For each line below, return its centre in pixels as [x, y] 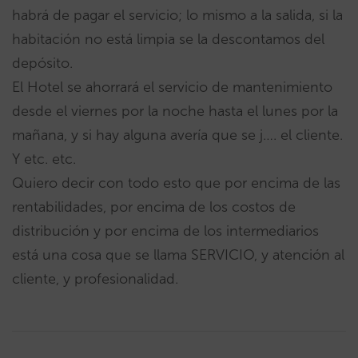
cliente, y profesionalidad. [95, 278]
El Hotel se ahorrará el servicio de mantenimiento [172, 87]
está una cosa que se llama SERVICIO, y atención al [178, 255]
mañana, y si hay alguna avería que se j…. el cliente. [177, 135]
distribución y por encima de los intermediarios [165, 231]
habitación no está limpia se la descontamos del [168, 39]
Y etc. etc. [44, 159]
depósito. [42, 63]
